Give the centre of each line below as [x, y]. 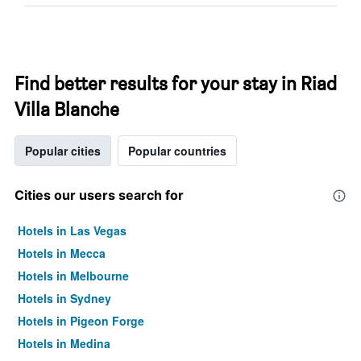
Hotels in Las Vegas [72, 230]
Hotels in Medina [64, 343]
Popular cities [63, 151]
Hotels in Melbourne [73, 276]
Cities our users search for [99, 195]
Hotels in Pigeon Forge [81, 321]
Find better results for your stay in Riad [176, 83]
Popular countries [177, 151]
